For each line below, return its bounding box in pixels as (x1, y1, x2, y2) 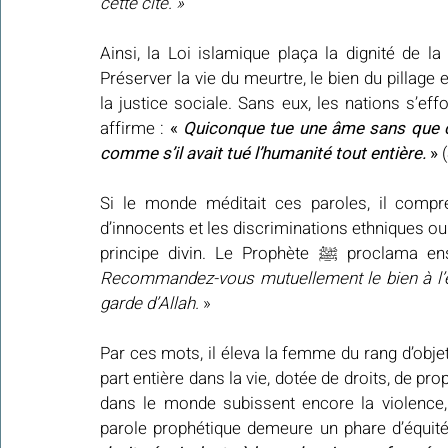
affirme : (100, 116, 170, 142)
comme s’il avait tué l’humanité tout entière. (100, 141, 430, 167)
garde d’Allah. (100, 291, 203, 317)
